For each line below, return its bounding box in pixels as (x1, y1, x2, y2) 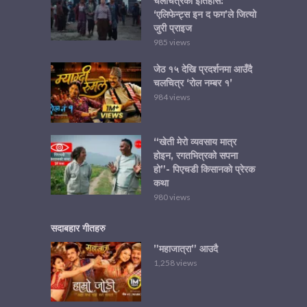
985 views (153, 37, 191, 48)
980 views (153, 191, 191, 202)
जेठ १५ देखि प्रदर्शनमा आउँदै (153, 63, 252, 76)
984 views (153, 92, 191, 103)
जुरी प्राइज (153, 22, 192, 35)
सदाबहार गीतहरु (51, 221, 106, 234)
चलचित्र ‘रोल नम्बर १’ (153, 77, 232, 90)
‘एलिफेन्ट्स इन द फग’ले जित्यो (153, 8, 256, 21)
